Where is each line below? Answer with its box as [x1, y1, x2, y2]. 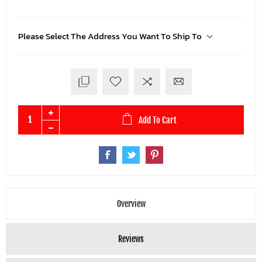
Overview [116, 198, 146, 209]
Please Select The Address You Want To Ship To [18, 29, 202, 43]
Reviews [118, 233, 144, 244]
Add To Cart [139, 114, 177, 126]
